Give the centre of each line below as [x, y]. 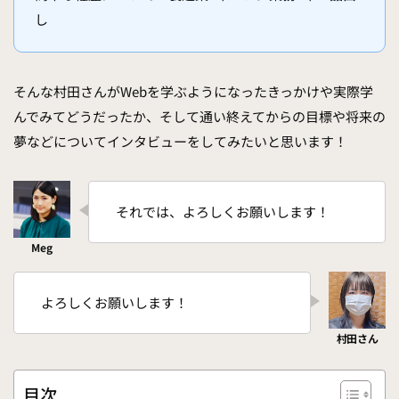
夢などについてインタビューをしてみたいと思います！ [180, 142]
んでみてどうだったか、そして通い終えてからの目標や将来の [199, 117]
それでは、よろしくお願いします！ [223, 212]
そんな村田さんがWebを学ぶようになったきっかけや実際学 [193, 92]
